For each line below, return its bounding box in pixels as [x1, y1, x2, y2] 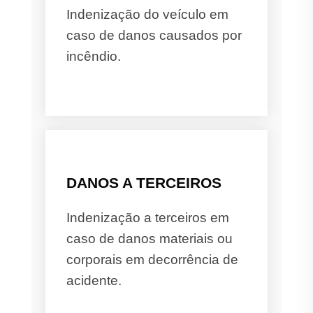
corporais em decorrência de [66, 252, 238, 267]
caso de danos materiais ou [66, 231, 233, 246]
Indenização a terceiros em [66, 210, 229, 225]
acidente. [66, 272, 122, 288]
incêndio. [66, 48, 121, 64]
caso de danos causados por [66, 27, 242, 43]
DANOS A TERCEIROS [66, 174, 221, 191]
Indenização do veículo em [66, 6, 228, 22]
